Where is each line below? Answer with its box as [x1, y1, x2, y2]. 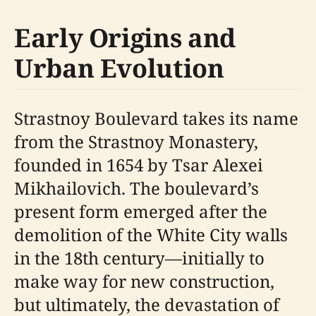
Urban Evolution [14, 51, 224, 85]
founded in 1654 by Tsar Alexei [14, 153, 263, 176]
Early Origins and [14, 20, 236, 55]
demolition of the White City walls [14, 223, 288, 246]
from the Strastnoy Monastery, [14, 130, 258, 153]
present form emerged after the [14, 200, 267, 223]
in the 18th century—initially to [14, 246, 265, 269]
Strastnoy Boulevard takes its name [14, 107, 298, 130]
